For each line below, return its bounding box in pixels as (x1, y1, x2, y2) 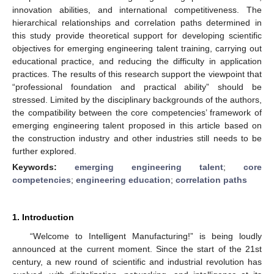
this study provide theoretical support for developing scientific (12, 30, 262, 40)
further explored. (12, 146, 76, 156)
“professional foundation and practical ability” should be (12, 81, 262, 92)
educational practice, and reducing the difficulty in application (12, 56, 262, 66)
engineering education (76, 174, 171, 185)
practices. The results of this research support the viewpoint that (12, 68, 262, 79)
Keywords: (12, 161, 75, 172)
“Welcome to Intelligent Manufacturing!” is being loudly (29, 231, 262, 241)
